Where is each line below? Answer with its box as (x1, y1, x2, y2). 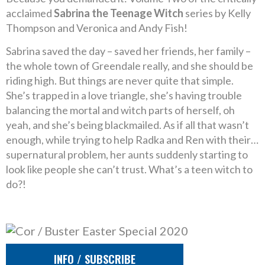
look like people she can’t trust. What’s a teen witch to (6, 163, 253, 176)
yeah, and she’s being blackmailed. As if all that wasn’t (6, 118, 249, 131)
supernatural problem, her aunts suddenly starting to (6, 148, 248, 161)
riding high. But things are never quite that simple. (6, 74, 234, 87)
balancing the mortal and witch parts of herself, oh (6, 104, 235, 117)
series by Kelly (183, 7, 251, 20)
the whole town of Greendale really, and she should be (6, 59, 253, 72)
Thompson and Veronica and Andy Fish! (6, 21, 188, 34)
